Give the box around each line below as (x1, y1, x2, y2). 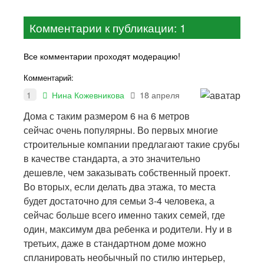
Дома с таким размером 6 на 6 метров (24, 109, 190, 123)
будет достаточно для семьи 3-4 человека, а (24, 194, 214, 208)
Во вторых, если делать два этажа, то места (24, 180, 216, 194)
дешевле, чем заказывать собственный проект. (24, 166, 230, 180)
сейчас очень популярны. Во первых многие (24, 123, 218, 137)
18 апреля (140, 88, 180, 101)
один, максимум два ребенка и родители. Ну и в (24, 222, 232, 236)
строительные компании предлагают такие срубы (24, 137, 240, 151)
